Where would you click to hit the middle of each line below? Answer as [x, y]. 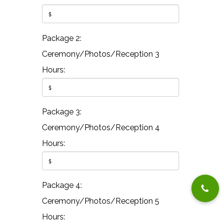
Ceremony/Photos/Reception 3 [100, 54]
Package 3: [61, 111]
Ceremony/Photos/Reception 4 [101, 127]
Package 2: [61, 38]
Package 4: [62, 185]
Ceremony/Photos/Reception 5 [100, 201]
